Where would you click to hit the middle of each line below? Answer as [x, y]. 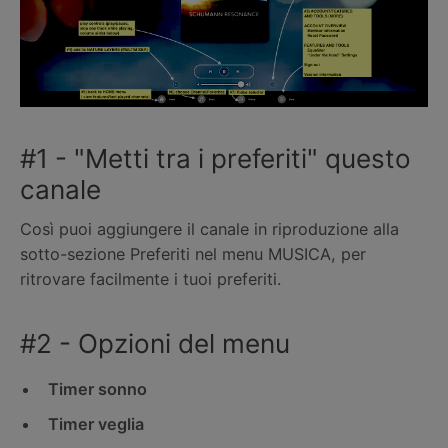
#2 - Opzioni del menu [155, 344]
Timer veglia [96, 424]
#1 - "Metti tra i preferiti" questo [215, 159]
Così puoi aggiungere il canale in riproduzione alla [209, 228]
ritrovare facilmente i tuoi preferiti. [150, 278]
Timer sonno [97, 388]
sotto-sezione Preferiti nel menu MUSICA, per [193, 253]
